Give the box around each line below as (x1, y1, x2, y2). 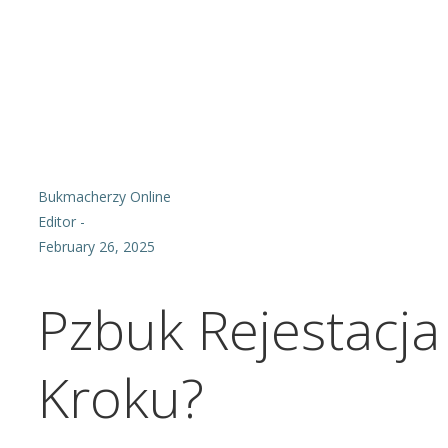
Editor (38, 212, 76, 232)
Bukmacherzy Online (38, 187, 171, 207)
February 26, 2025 (38, 237, 155, 257)
